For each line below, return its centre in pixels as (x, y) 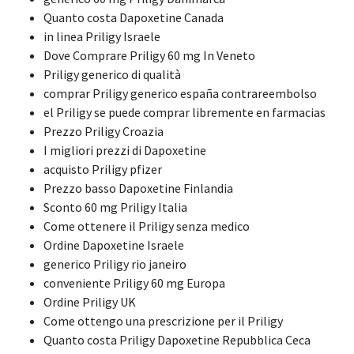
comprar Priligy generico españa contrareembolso (180, 94)
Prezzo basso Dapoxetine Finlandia (138, 188)
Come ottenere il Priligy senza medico (147, 226)
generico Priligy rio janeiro (115, 264)
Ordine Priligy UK (90, 302)
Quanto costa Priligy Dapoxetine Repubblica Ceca (177, 340)
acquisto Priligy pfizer (103, 169)
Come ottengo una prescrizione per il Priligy (163, 321)
